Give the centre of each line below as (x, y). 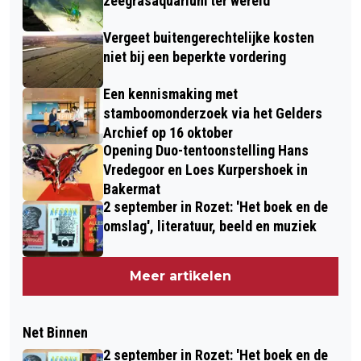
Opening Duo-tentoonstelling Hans (206, 151)
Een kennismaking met (170, 94)
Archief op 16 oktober (168, 133)
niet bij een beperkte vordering (195, 57)
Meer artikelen (180, 276)
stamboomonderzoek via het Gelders (213, 114)
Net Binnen (55, 333)
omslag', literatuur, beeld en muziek (210, 226)
